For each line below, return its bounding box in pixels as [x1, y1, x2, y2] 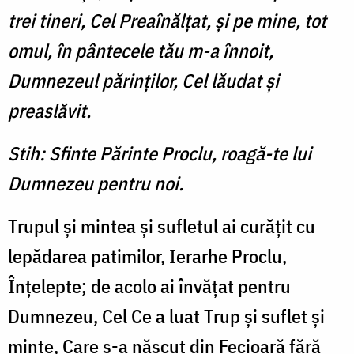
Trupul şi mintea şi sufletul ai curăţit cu [8, 213, 315, 239]
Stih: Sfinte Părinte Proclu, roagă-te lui [8, 141, 311, 167]
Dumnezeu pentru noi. [8, 171, 183, 197]
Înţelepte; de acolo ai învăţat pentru [8, 273, 291, 299]
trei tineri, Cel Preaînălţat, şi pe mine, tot [8, 8, 326, 34]
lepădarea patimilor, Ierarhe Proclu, [8, 243, 287, 269]
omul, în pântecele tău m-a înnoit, [8, 38, 273, 64]
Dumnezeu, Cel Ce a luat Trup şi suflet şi [8, 303, 325, 330]
